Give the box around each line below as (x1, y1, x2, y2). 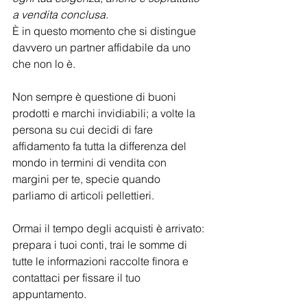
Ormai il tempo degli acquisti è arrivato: (12, 221, 207, 236)
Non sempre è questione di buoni (12, 90, 179, 104)
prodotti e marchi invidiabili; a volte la (12, 106, 198, 121)
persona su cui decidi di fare (12, 123, 156, 137)
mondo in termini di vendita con (12, 156, 169, 170)
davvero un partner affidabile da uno (12, 40, 193, 55)
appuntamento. (12, 287, 86, 302)
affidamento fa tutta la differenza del (12, 139, 189, 153)
